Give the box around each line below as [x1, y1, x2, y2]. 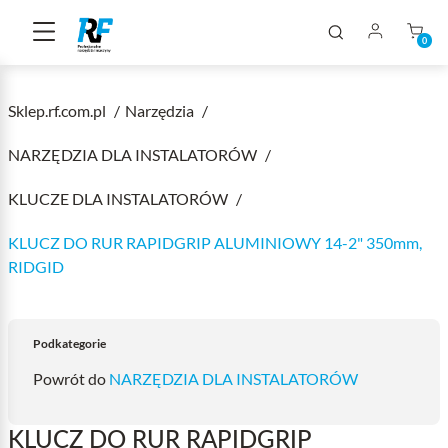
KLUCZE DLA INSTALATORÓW [8, 189, 231, 208]
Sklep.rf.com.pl [8, 101, 109, 120]
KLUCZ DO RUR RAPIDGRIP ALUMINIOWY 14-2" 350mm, [8, 233, 422, 252]
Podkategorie [33, 336, 106, 351]
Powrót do [33, 369, 109, 388]
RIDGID [8, 257, 64, 276]
